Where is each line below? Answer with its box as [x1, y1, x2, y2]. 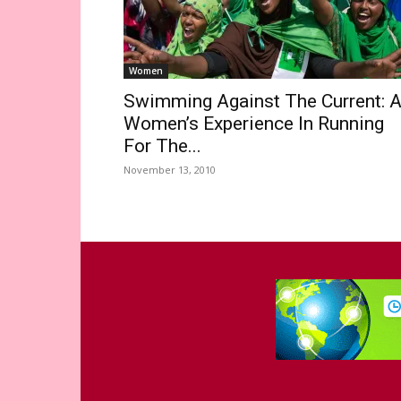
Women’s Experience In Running [124, 113, 384, 134]
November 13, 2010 [124, 163, 216, 176]
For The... [124, 135, 201, 157]
